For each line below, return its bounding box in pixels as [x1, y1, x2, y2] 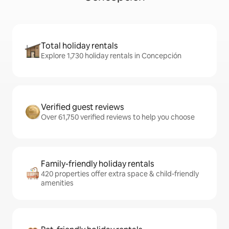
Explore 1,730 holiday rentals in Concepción [41, 51, 181, 61]
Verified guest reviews [41, 102, 124, 113]
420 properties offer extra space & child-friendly [41, 169, 199, 179]
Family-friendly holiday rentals [41, 158, 154, 170]
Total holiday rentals [41, 40, 118, 52]
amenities [41, 178, 74, 188]
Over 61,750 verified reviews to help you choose [41, 112, 195, 122]
